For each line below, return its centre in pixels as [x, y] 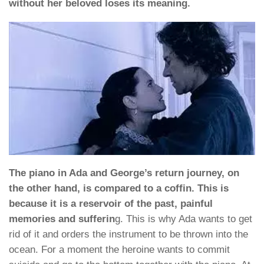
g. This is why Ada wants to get [184, 219]
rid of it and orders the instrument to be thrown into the [128, 234]
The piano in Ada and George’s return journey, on [124, 173]
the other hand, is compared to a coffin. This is [119, 188]
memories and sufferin [62, 219]
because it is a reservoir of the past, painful [111, 203]
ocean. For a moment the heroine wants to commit [119, 249]
